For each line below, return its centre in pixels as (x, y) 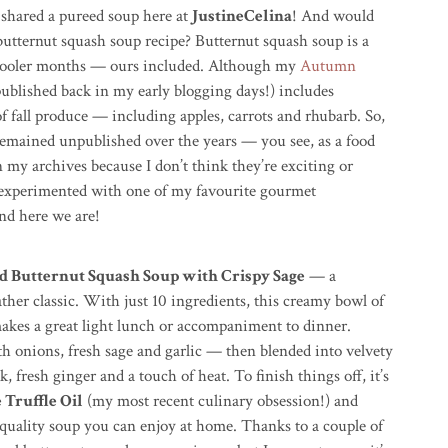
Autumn (328, 66)
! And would (333, 16)
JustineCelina (242, 16)
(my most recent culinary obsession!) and (220, 401)
